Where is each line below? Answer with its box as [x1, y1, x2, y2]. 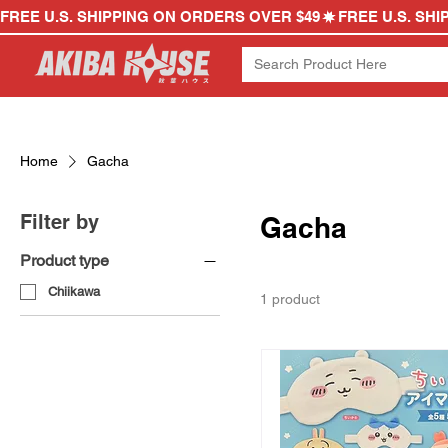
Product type [20, 251, 109, 271]
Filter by [20, 210, 99, 235]
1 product [260, 291, 320, 308]
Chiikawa [48, 283, 100, 299]
